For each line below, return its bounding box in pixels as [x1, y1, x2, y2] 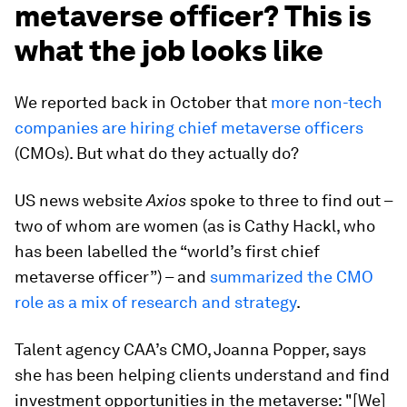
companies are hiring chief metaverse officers [15, 118, 363, 138]
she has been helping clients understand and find [15, 365, 390, 385]
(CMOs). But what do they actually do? [15, 144, 299, 164]
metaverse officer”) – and [15, 267, 210, 287]
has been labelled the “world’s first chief [15, 242, 320, 262]
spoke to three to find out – [190, 191, 392, 211]
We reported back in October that [15, 93, 271, 113]
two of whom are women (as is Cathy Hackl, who [15, 216, 375, 236]
